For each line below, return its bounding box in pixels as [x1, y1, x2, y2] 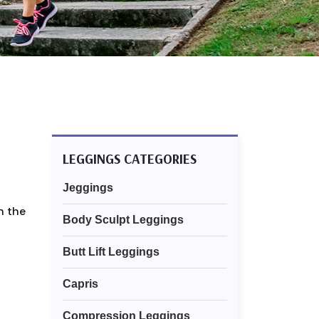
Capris [63, 278, 98, 291]
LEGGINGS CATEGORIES [63, 150, 197, 168]
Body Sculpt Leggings [63, 214, 184, 226]
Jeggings [63, 182, 113, 194]
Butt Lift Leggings [63, 246, 159, 258]
